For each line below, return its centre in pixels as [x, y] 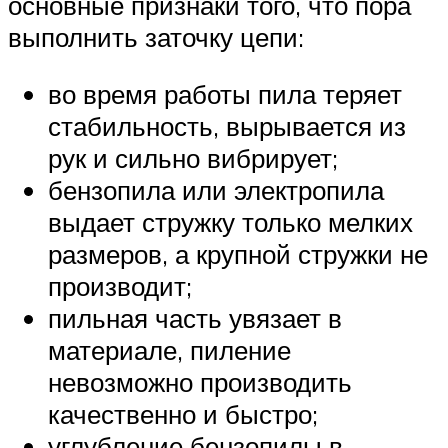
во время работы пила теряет [225, 94]
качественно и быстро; [183, 414]
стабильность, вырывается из [227, 126]
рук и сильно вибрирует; [193, 158]
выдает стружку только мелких [230, 222]
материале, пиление [169, 350]
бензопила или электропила [216, 190]
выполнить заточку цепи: [156, 36]
